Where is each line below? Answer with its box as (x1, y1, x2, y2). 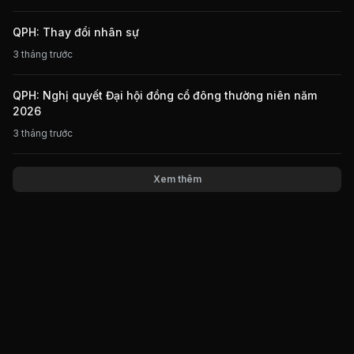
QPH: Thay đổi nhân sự (13, 25, 139, 40)
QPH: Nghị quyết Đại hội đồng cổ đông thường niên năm (13, 88, 317, 103)
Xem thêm (153, 173, 201, 186)
